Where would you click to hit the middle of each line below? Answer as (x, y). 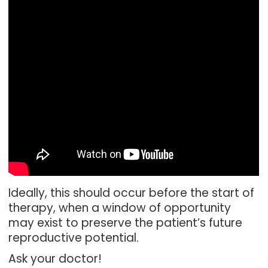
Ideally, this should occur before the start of (132, 193)
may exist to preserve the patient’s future (126, 223)
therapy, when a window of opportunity (120, 208)
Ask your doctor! (55, 259)
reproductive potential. (74, 238)
